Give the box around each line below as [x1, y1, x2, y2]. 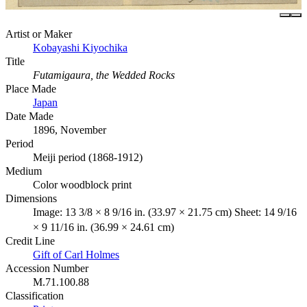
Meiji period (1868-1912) [33, 151, 143, 163]
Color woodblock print [33, 178, 132, 191]
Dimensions [5, 192, 57, 204]
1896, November [33, 123, 106, 136]
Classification [5, 289, 64, 302]
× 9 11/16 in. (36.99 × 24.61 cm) [33, 221, 174, 233]
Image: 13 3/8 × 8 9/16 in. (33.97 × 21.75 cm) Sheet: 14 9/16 [33, 206, 297, 218]
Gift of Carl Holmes [33, 248, 119, 260]
